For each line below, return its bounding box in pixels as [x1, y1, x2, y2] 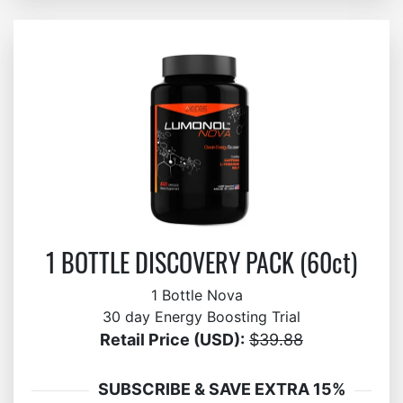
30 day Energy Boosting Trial [103, 308, 300, 326]
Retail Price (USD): [100, 330, 245, 349]
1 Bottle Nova [151, 286, 252, 304]
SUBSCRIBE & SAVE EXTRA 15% [98, 380, 345, 399]
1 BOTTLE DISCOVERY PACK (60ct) [46, 244, 357, 281]
